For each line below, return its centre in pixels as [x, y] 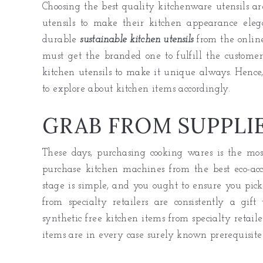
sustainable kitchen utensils [137, 39]
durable [61, 39]
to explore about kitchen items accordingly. [136, 89]
